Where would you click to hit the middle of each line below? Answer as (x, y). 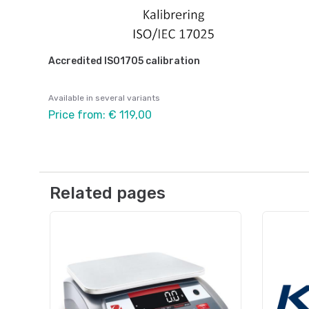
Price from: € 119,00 (100, 114)
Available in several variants (104, 98)
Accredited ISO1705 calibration (124, 61)
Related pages (108, 193)
